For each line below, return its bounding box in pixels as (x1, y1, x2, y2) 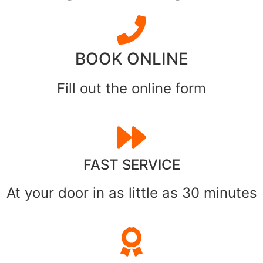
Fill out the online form (57, 79, 206, 97)
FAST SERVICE (83, 156, 180, 173)
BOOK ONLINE (75, 48, 188, 69)
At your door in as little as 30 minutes (6, 184, 257, 201)
